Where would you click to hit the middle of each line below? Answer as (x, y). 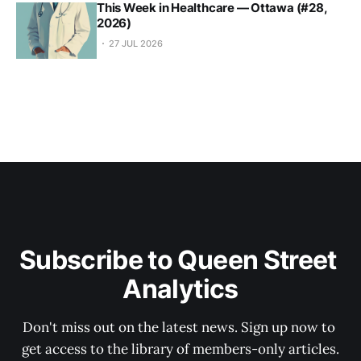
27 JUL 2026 (136, 43)
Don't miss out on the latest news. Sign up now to (180, 327)
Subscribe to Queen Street (180, 260)
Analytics (180, 289)
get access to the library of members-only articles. (180, 349)
